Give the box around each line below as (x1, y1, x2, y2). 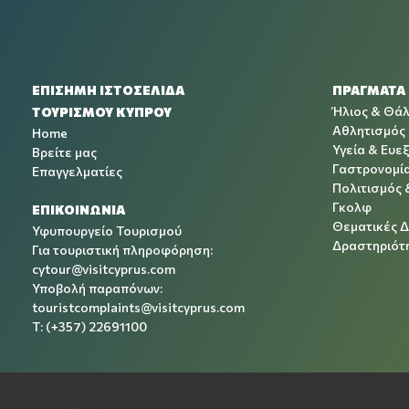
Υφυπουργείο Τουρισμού (32, 223, 182, 239)
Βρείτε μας (32, 144, 97, 161)
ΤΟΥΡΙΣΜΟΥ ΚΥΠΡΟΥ (32, 104, 172, 121)
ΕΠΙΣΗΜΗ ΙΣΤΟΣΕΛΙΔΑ (32, 82, 184, 99)
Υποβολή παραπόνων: (32, 280, 163, 297)
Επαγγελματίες (32, 163, 122, 180)
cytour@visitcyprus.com (32, 261, 175, 278)
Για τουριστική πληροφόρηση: (32, 242, 213, 258)
